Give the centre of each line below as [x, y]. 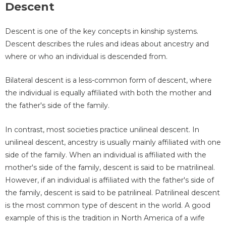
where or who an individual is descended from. [86, 57]
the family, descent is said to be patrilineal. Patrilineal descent [112, 192]
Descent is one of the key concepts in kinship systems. [102, 32]
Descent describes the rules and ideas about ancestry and [107, 44]
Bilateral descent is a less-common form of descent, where [108, 80]
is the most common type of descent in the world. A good [108, 205]
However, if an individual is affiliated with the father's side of [109, 180]
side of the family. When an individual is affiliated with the [106, 155]
